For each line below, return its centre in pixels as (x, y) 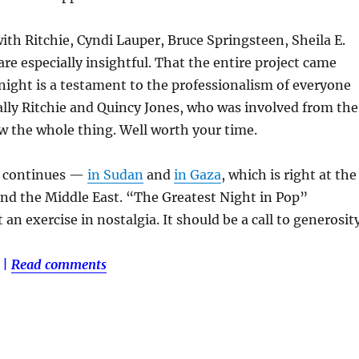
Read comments (58, 265)
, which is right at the (288, 175)
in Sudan (115, 175)
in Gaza (197, 175)
